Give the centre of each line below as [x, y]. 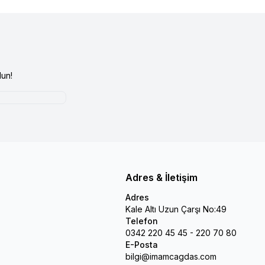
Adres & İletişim [161, 177]
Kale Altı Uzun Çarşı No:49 [176, 209]
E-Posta [142, 244]
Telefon [142, 221]
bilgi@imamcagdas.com [171, 256]
